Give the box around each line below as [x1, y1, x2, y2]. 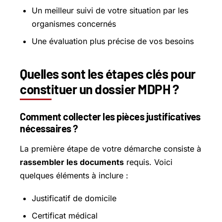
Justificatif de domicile [32, 193, 116, 204]
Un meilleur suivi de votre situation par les [32, 5, 188, 16]
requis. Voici [124, 157, 172, 167]
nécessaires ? [20, 122, 78, 135]
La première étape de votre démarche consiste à [20, 144, 201, 154]
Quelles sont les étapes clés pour [20, 66, 196, 82]
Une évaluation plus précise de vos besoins [32, 36, 194, 47]
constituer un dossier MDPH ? [20, 81, 179, 97]
